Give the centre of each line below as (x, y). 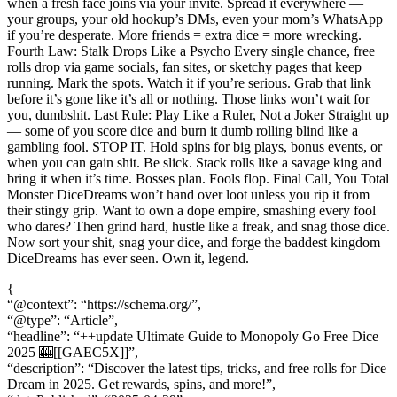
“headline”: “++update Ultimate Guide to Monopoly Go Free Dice (193, 337)
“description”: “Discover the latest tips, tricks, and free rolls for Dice (197, 369)
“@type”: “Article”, (62, 321)
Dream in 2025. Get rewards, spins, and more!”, (141, 385)
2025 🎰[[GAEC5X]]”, (73, 353)
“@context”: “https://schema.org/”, (104, 305)
